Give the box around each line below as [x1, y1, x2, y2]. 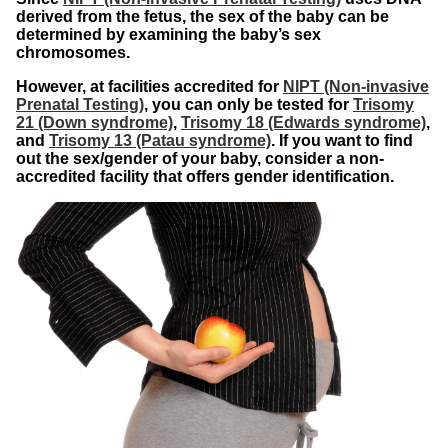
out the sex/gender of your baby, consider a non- [16, 149, 384, 167]
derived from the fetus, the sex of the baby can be [16, 7, 389, 25]
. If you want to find [271, 131, 413, 149]
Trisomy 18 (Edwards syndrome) [181, 113, 426, 131]
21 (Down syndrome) [16, 113, 173, 131]
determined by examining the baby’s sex [16, 25, 321, 43]
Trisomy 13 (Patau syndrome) [49, 131, 271, 149]
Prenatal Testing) [16, 95, 144, 113]
